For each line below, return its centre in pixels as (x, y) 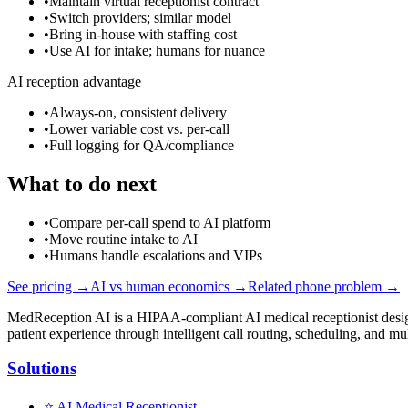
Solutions (42, 369)
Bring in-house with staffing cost (143, 34)
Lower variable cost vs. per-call (139, 128)
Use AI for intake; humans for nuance (157, 50)
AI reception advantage (74, 81)
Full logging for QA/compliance (142, 145)
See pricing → (49, 286)
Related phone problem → (324, 286)
